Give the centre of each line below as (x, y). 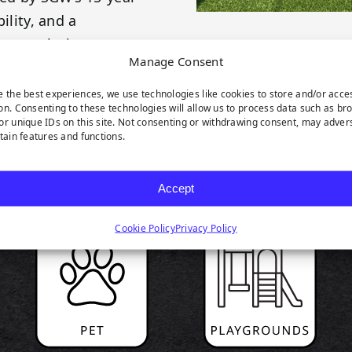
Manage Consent (176, 60)
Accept (176, 188)
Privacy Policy (206, 227)
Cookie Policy (145, 227)
